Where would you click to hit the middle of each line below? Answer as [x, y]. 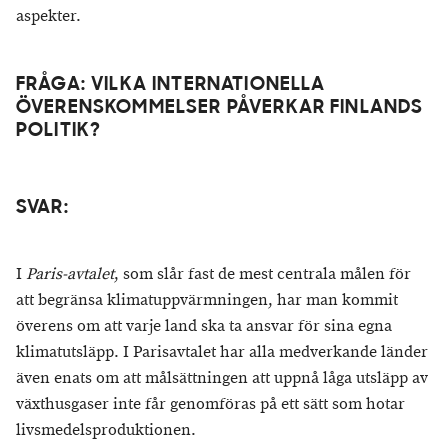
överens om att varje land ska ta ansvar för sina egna [204, 327]
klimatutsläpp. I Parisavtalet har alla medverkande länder [222, 353]
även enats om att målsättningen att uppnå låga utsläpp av [222, 379]
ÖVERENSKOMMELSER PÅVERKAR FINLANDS [220, 109]
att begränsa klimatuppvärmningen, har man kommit [207, 301]
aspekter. [48, 17]
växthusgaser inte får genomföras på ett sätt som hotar [210, 405]
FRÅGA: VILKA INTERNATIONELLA [171, 86]
